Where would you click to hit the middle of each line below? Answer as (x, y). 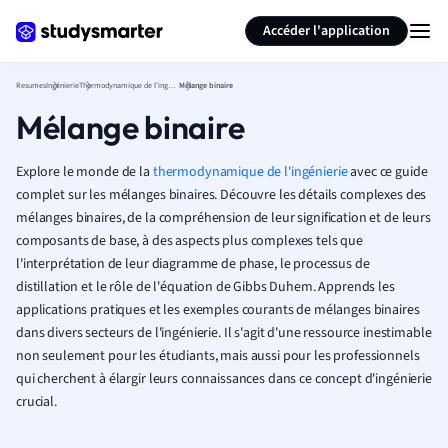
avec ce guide (387, 172)
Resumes (31, 85)
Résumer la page (331, 18)
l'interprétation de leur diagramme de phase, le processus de (193, 264)
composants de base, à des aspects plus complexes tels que (190, 241)
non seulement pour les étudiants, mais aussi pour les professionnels (218, 356)
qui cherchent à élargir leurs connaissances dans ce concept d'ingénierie (224, 379)
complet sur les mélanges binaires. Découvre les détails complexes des (221, 195)
